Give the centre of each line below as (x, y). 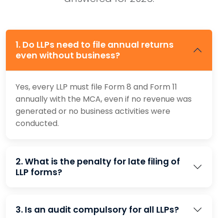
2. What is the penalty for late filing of (98, 162)
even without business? (68, 55)
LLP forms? (39, 172)
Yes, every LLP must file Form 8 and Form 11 (96, 87)
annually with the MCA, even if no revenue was (104, 99)
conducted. (37, 123)
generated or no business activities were (93, 111)
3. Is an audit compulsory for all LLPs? (97, 210)
